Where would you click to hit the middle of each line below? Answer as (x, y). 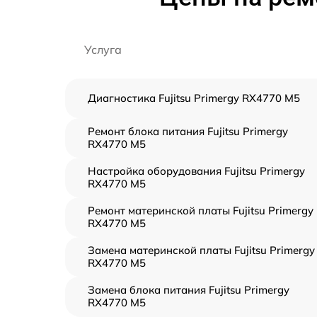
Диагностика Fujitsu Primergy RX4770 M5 (194, 98)
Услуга (103, 50)
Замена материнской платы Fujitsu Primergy (201, 250)
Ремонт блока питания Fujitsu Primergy (188, 131)
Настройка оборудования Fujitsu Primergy (196, 171)
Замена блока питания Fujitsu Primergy (189, 290)
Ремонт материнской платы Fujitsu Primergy (201, 211)
